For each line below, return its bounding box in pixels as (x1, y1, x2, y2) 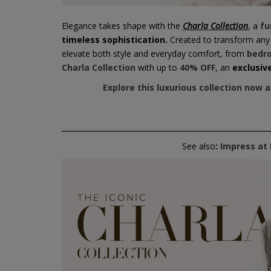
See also (181, 140, 215, 152)
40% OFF (180, 62, 215, 74)
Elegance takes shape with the (62, 20, 183, 32)
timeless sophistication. (62, 34, 168, 46)
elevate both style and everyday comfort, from (62, 48, 244, 60)
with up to (135, 62, 180, 74)
